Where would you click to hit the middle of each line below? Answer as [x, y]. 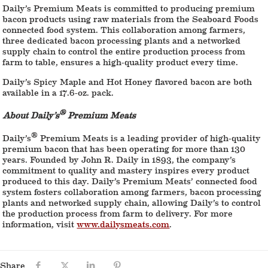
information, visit [40, 223]
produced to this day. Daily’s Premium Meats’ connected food [130, 180]
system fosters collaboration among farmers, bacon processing [132, 191]
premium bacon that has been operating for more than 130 [124, 148]
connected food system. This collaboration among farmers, [124, 29]
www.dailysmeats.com [123, 223]
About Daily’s [31, 115]
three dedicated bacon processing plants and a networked [122, 40]
